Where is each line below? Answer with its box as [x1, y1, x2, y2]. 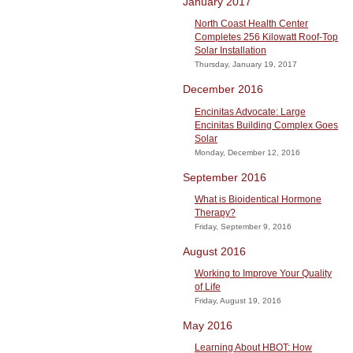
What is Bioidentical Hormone [195, 193, 321, 205]
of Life [195, 281, 221, 292]
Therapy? [195, 206, 236, 218]
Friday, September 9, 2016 [195, 221, 292, 231]
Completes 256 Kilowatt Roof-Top [195, 32, 338, 43]
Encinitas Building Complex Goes [195, 119, 338, 131]
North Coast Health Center [195, 18, 308, 30]
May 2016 [183, 318, 232, 332]
